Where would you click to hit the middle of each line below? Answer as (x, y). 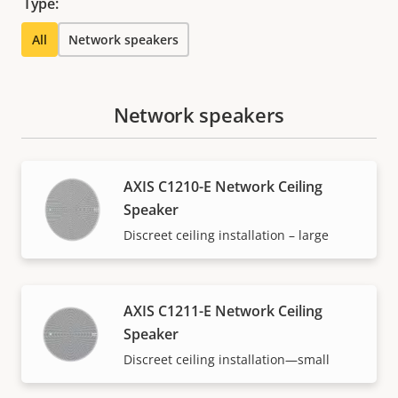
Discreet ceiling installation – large (226, 235)
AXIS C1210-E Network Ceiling (223, 187)
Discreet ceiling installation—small (227, 360)
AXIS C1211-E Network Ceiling (223, 311)
